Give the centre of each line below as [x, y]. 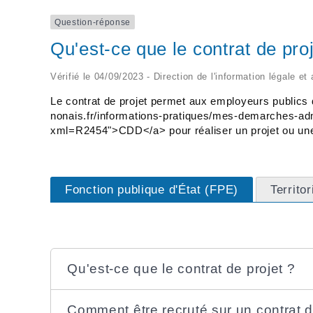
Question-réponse [93, 22]
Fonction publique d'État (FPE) [152, 190]
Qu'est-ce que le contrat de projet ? [181, 268]
